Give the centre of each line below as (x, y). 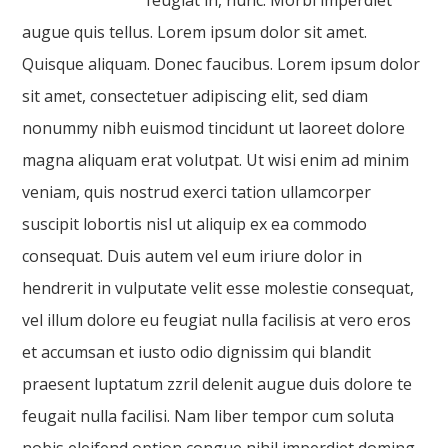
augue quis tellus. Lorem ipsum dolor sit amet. (195, 32)
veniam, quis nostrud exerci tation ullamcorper (197, 192)
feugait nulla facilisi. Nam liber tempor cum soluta (208, 416)
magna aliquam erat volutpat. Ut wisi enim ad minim (216, 160)
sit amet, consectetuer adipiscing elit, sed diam (195, 96)
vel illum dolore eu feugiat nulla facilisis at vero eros (217, 320)
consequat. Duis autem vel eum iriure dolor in (192, 256)
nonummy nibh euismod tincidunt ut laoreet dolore (214, 128)
